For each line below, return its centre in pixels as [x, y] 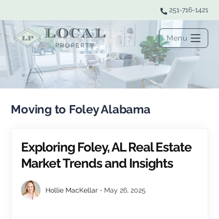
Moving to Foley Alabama [81, 109]
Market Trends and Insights [97, 163]
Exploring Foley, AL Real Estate [107, 147]
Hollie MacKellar [72, 190]
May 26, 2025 [125, 190]
